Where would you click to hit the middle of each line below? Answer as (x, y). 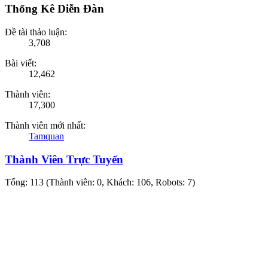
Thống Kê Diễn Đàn (54, 9)
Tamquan (46, 136)
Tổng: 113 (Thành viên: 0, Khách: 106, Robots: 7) (100, 182)
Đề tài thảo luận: (36, 32)
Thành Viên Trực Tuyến (64, 159)
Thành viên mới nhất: (45, 125)
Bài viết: (21, 63)
